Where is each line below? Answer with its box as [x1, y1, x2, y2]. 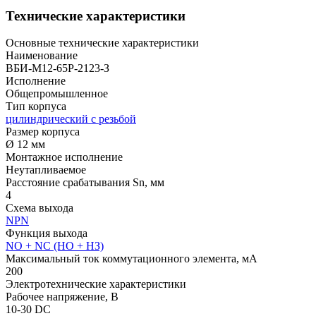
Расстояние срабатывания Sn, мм [6, 176, 164, 189]
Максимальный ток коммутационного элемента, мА [6, 253, 257, 265]
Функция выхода [6, 227, 87, 240]
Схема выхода [6, 202, 73, 214]
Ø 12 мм [6, 138, 45, 151]
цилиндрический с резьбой [6, 113, 136, 126]
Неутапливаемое [6, 164, 86, 176]
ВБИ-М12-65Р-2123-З [6, 62, 109, 75]
